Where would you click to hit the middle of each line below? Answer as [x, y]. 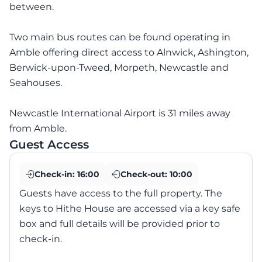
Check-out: [145, 174]
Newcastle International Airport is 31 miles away [120, 113]
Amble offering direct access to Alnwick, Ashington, [129, 52]
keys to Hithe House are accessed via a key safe [130, 208]
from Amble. [38, 128]
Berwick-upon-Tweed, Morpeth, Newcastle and [119, 67]
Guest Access [49, 144]
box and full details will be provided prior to [120, 223]
